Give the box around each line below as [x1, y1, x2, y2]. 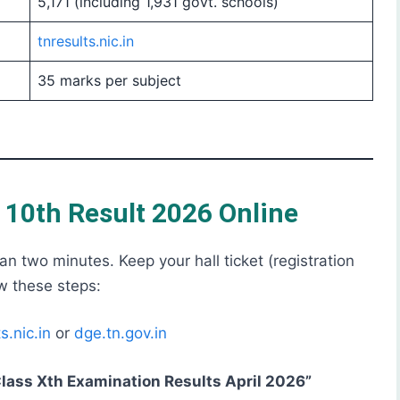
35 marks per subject [37, 71, 181, 89]
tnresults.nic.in [37, 31, 134, 50]
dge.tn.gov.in [74, 324, 167, 343]
